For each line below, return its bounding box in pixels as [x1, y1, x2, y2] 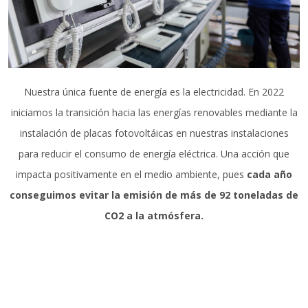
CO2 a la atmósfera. [104, 208, 203, 222]
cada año [247, 167, 292, 181]
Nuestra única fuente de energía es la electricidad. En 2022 [24, 85, 284, 98]
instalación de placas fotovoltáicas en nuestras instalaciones [19, 126, 289, 140]
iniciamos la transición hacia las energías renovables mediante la [10, 105, 298, 119]
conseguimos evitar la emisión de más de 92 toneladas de [10, 188, 298, 201]
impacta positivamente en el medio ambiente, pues [16, 167, 247, 181]
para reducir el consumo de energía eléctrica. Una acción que [19, 146, 289, 160]
